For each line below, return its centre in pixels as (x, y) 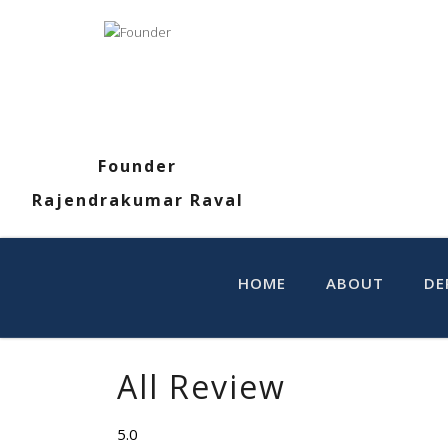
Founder (137, 165)
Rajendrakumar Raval (137, 199)
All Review (201, 386)
